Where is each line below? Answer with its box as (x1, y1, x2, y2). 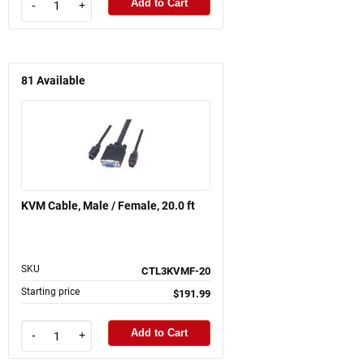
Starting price (21, 285, 80, 297)
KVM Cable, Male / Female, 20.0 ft (21, 198, 195, 212)
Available (37, 73, 85, 88)
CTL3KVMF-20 (141, 264, 210, 277)
